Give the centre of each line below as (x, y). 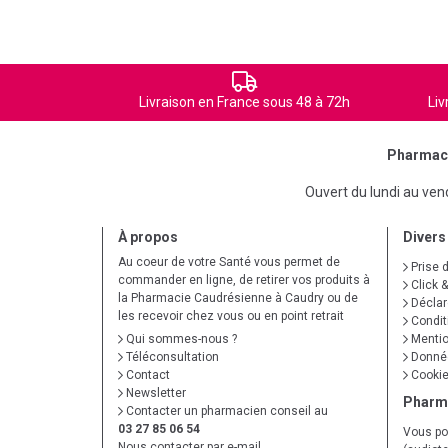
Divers (424, 237)
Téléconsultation (171, 357)
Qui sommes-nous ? (180, 339)
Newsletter (154, 393)
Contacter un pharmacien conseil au (225, 411)
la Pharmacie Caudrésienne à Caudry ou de (238, 298)
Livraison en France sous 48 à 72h (244, 102)
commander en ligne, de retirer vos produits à (244, 280)
